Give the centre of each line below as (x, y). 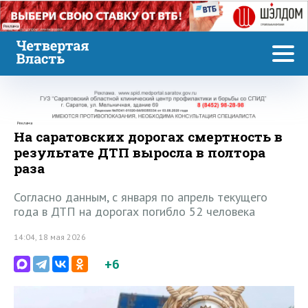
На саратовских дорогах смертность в (148, 137)
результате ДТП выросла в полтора (140, 153)
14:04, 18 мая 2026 (50, 237)
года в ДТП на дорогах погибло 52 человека (134, 212)
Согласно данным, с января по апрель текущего (141, 197)
